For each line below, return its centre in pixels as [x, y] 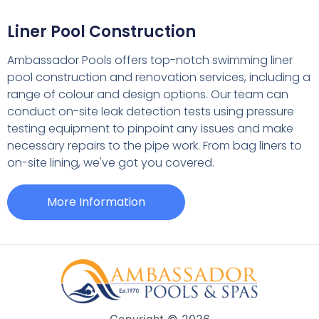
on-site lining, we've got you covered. [110, 162]
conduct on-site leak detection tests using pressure [150, 111]
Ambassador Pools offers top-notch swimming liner [150, 60]
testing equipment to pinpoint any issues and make [150, 128]
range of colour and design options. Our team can [147, 94]
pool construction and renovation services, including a [158, 77]
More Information [96, 202]
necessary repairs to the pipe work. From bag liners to [154, 145]
